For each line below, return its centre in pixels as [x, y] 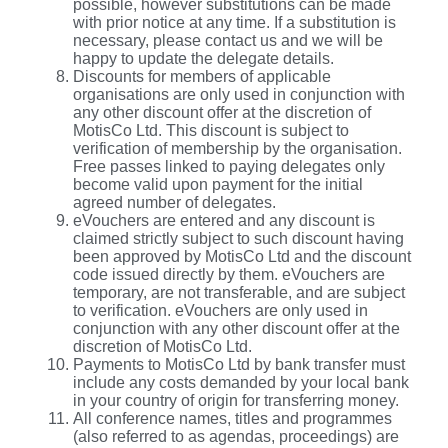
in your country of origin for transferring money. [236, 400]
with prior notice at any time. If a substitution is [234, 22]
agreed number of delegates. [174, 202]
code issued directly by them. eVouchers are [229, 274]
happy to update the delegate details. [203, 58]
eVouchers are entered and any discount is [224, 220]
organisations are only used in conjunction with [239, 94]
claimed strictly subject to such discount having [238, 238]
